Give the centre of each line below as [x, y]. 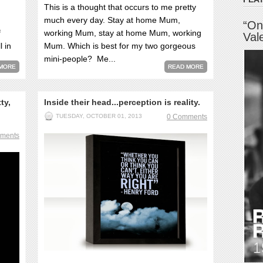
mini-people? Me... [80, 59]
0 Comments [187, 117]
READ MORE [186, 67]
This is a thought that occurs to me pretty [120, 7]
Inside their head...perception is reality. [122, 102]
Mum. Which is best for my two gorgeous [120, 46]
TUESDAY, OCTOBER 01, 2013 [99, 116]
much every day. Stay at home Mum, [112, 20]
